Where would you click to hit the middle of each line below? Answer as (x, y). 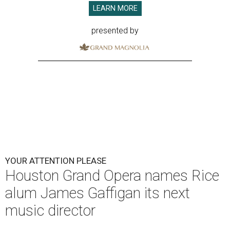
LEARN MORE (115, 9)
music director (50, 211)
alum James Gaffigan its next (98, 193)
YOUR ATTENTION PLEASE (56, 161)
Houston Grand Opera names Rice (112, 176)
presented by (115, 31)
